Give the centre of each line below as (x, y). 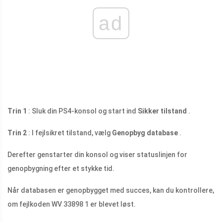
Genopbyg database (145, 133)
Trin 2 (17, 133)
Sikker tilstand (162, 111)
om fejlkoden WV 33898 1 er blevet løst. (72, 204)
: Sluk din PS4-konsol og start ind (82, 111)
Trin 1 (17, 111)
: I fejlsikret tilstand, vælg (69, 133)
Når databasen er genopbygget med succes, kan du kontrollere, (111, 190)
